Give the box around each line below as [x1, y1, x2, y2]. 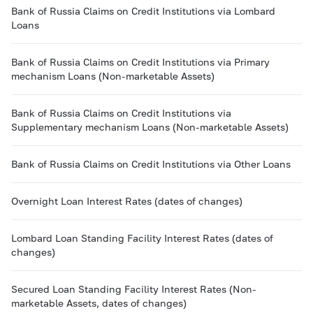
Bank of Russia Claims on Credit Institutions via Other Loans [11, 158, 291, 170]
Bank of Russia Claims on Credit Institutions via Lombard [11, 5, 275, 17]
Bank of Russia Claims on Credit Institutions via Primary [11, 56, 270, 68]
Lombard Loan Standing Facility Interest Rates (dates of [11, 232, 273, 244]
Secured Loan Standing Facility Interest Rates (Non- [11, 283, 256, 295]
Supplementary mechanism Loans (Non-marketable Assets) [11, 121, 289, 133]
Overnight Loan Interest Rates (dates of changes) [11, 195, 242, 207]
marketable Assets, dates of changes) [11, 297, 187, 309]
